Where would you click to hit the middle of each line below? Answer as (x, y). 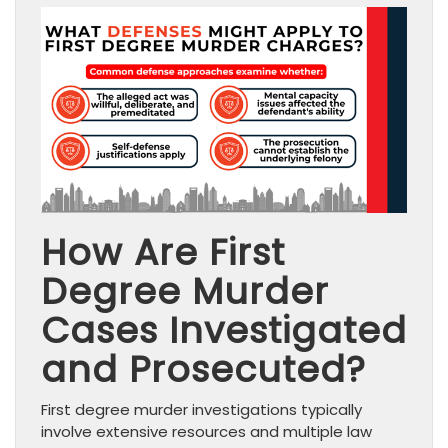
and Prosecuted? (203, 370)
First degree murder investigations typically (201, 410)
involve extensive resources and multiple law (206, 432)
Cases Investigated (224, 331)
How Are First (163, 253)
